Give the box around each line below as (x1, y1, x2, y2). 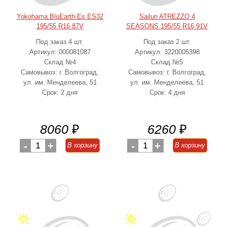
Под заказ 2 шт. (143, 38, 191, 46)
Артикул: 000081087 (29, 48, 91, 56)
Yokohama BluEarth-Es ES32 (16, 13, 103, 20)
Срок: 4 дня (149, 89, 185, 96)
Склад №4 (44, 58, 76, 66)
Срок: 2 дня (42, 89, 78, 96)
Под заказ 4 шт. (36, 38, 84, 46)
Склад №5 (151, 58, 183, 66)
